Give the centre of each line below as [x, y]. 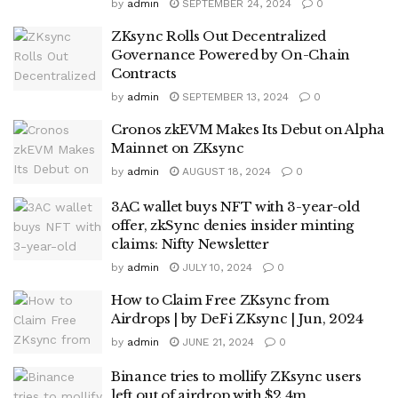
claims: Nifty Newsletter [190, 243]
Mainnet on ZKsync [178, 148]
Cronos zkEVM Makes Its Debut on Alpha [248, 129]
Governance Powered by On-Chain [231, 55]
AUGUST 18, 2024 [225, 171]
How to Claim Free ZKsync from [220, 299]
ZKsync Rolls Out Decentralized [219, 36]
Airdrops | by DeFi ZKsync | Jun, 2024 [237, 318]
